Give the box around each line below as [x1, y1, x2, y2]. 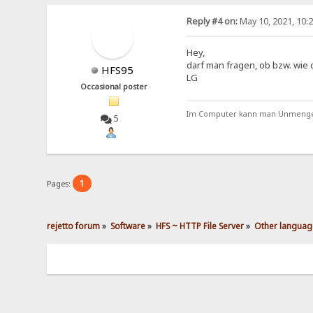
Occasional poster [80, 82, 148, 92]
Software [110, 220, 146, 232]
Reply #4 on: [186, 15, 238, 28]
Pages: [47, 177, 73, 189]
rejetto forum [47, 220, 101, 232]
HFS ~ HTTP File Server [156, 220, 245, 232]
